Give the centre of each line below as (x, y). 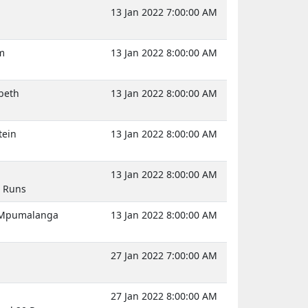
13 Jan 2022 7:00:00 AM (164, 12)
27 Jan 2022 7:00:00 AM (164, 255)
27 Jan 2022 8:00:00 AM (164, 296)
